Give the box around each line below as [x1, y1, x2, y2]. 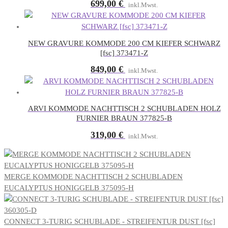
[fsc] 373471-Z [100, 48, 148, 57]
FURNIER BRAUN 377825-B [76, 114, 172, 123]
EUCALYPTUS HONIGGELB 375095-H [4, 183, 134, 192]
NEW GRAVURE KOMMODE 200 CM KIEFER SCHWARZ [28, 39, 220, 47]
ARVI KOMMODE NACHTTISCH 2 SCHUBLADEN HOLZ [27, 104, 221, 113]
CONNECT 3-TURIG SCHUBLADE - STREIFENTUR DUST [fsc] [4, 217, 215, 225]
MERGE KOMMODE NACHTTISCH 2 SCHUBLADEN [4, 172, 183, 181]
